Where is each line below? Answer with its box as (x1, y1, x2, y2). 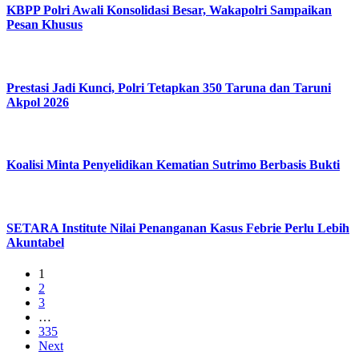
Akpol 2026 (6, 95, 69, 109)
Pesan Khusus (6, 18, 83, 32)
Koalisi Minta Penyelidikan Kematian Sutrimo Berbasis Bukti (6, 158, 340, 172)
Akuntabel (6, 235, 64, 249)
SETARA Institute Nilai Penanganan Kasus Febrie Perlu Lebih (6, 220, 349, 235)
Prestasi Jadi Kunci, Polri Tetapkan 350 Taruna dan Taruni (6, 80, 331, 95)
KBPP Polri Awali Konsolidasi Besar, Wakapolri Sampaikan (6, 3, 332, 18)
